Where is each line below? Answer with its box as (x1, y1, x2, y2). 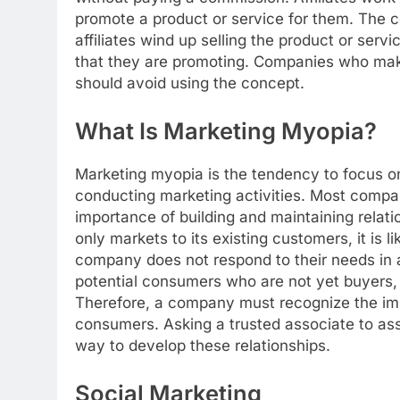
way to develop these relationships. (75, 337, 330, 355)
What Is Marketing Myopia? (75, 116, 377, 145)
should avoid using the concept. (75, 74, 304, 93)
